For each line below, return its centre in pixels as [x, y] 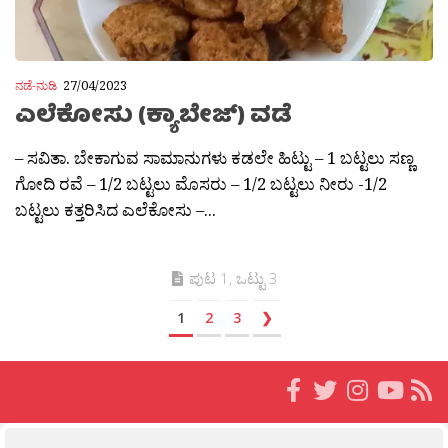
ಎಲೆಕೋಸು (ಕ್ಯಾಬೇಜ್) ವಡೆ [153, 117]
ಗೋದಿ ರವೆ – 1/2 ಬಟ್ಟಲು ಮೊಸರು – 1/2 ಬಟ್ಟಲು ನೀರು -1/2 [201, 183]
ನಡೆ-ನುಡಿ [36, 86]
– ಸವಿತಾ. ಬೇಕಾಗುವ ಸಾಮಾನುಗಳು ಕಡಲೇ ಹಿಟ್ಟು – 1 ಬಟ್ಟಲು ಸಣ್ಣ [214, 157]
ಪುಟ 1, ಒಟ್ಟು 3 [233, 277]
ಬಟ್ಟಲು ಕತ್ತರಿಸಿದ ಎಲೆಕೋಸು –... [115, 209]
